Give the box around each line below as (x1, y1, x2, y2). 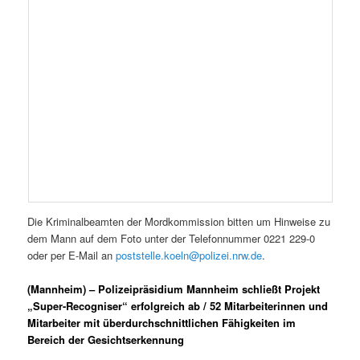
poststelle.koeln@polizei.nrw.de (116, 247, 263, 264)
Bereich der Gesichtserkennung (27, 332, 185, 348)
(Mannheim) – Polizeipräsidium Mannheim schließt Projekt (27, 281, 321, 297)
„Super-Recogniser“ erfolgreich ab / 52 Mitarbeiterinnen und (27, 298, 329, 314)
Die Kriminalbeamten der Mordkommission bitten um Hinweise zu (27, 214, 331, 230)
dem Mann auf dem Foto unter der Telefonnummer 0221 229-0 (27, 231, 316, 247)
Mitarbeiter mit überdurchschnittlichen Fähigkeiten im (27, 315, 297, 331)
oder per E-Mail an (27, 247, 117, 264)
